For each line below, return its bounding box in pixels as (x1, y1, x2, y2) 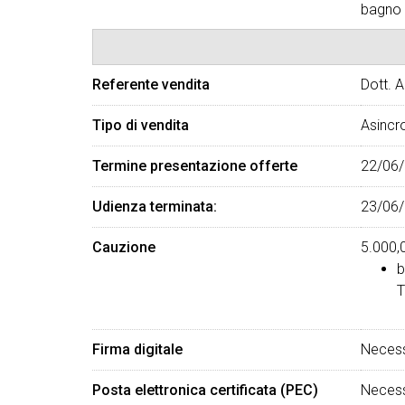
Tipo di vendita (92, 117, 189, 134)
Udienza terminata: (92, 198, 217, 215)
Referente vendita (92, 76, 210, 93)
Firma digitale (92, 341, 183, 358)
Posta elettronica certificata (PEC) (92, 381, 318, 399)
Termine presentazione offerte (92, 157, 297, 174)
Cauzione (92, 239, 155, 256)
